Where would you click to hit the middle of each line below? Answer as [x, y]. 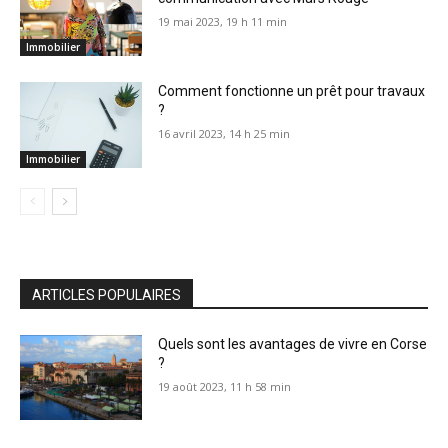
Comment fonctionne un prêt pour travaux [292, 90]
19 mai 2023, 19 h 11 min [223, 22]
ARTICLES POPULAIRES [106, 294]
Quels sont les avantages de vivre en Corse [293, 343]
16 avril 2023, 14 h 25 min [224, 133]
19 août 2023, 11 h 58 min [225, 386]
